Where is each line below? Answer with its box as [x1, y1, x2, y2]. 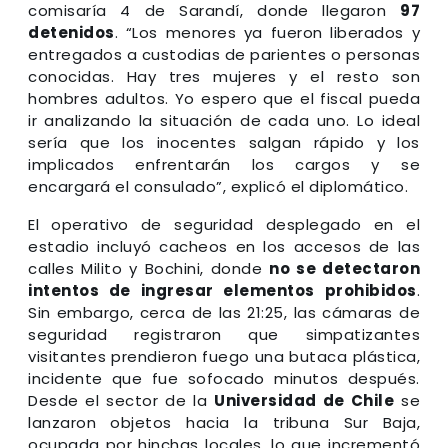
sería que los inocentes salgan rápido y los [28, 131, 420, 153]
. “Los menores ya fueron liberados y [114, 21, 420, 43]
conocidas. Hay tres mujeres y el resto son [28, 65, 420, 87]
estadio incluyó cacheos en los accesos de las [28, 235, 420, 257]
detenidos [28, 21, 115, 43]
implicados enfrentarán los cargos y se [28, 153, 420, 175]
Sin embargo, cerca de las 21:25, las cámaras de [28, 301, 420, 323]
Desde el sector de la [28, 389, 215, 411]
